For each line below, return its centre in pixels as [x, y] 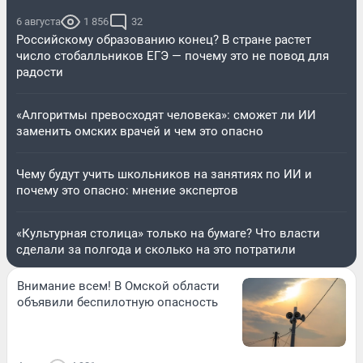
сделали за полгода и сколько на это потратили [156, 249]
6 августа [38, 21]
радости [40, 72]
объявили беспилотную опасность [117, 302]
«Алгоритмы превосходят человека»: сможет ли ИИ [166, 115]
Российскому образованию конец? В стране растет [164, 39]
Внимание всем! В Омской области [118, 286]
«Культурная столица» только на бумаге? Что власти [168, 233]
